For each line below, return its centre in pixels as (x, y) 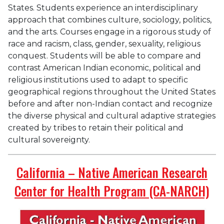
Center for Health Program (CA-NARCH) (112, 190)
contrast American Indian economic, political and (104, 67)
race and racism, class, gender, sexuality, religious (104, 43)
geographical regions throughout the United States (112, 91)
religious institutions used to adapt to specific (98, 79)
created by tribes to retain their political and (96, 127)
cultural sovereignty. (49, 139)
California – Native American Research (112, 172)
